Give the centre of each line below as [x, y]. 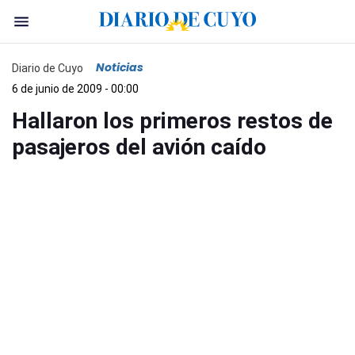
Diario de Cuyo [48, 68]
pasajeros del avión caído [139, 147]
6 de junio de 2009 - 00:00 [75, 89]
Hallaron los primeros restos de [172, 121]
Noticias [120, 67]
